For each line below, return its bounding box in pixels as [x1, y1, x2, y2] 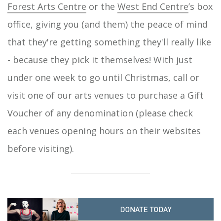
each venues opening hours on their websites [7, 124, 201, 137]
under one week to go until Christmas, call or [7, 71, 199, 83]
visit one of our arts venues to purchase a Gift [7, 89, 204, 101]
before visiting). [7, 142, 74, 154]
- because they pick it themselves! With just [7, 53, 192, 66]
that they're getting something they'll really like [7, 36, 211, 48]
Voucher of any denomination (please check [7, 107, 193, 119]
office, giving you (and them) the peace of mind [7, 18, 208, 30]
